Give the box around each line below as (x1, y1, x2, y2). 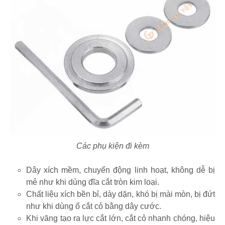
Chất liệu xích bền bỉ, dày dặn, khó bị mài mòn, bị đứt (26, 189, 215, 198)
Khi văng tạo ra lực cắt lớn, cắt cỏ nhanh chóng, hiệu (26, 213, 215, 222)
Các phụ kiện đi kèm (76, 141, 149, 150)
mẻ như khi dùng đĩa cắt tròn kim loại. (26, 177, 159, 186)
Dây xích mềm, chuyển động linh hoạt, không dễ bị (26, 165, 215, 174)
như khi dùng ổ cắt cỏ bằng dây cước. (26, 201, 161, 210)
